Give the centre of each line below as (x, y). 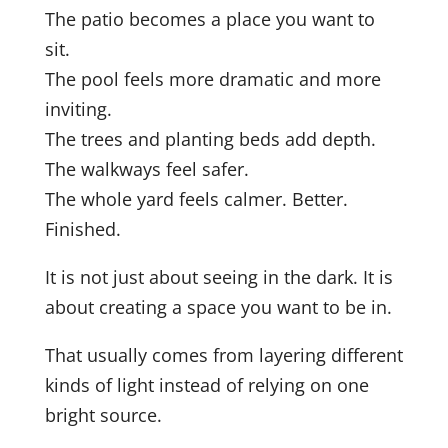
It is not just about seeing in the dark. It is (218, 277)
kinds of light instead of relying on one (206, 385)
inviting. (78, 109)
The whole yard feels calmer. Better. (196, 199)
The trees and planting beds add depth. (210, 139)
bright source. (103, 415)
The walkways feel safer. (146, 169)
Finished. (82, 229)
